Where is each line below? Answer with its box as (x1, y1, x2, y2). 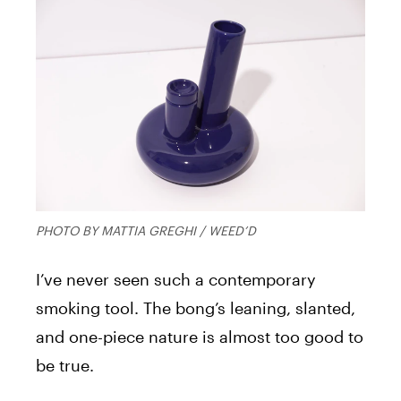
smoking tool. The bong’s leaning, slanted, (36, 297, 355, 318)
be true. (36, 354, 98, 375)
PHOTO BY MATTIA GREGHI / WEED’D (36, 222, 256, 238)
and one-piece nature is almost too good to (36, 326, 363, 346)
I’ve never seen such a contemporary (36, 269, 316, 289)
